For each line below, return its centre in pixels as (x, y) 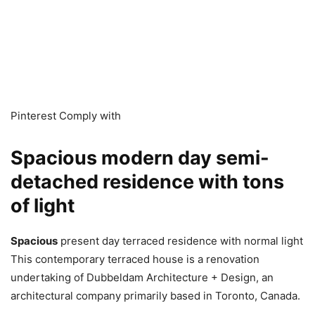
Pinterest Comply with (66, 115)
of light (43, 205)
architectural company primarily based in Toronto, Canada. (155, 295)
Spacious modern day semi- (140, 157)
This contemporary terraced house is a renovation (135, 259)
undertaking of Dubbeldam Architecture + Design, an (142, 277)
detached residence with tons (147, 181)
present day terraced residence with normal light (180, 240)
